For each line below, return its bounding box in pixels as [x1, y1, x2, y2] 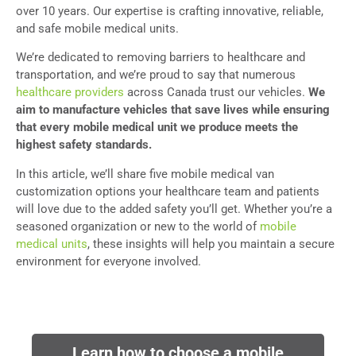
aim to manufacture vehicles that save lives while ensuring [16, 103, 330, 118]
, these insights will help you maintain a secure [87, 236, 335, 251]
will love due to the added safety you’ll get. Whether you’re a [16, 201, 332, 216]
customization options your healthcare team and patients [16, 184, 319, 199]
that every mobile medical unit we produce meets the [16, 120, 298, 135]
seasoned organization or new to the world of [16, 219, 260, 234]
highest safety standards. [16, 137, 152, 153]
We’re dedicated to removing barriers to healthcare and [16, 50, 305, 65]
